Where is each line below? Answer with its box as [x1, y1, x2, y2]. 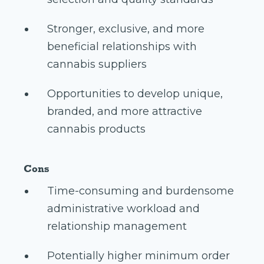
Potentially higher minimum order [47, 249, 230, 262]
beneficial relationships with [47, 39, 197, 53]
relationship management [47, 219, 187, 233]
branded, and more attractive [47, 104, 202, 118]
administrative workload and [47, 202, 200, 215]
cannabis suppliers [47, 57, 147, 71]
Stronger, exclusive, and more [47, 22, 204, 35]
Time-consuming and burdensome [47, 184, 234, 197]
